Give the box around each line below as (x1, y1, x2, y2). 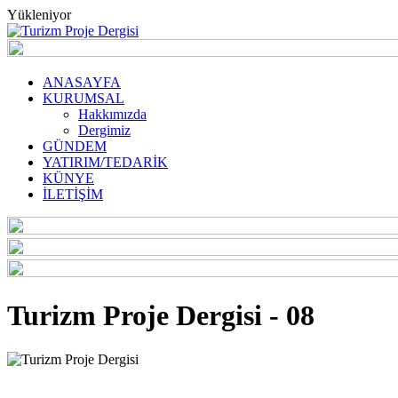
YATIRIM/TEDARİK (43, 155, 168, 170)
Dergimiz (78, 123, 131, 138)
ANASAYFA (43, 75, 121, 90)
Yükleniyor (7, 7, 71, 22)
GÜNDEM (43, 139, 107, 154)
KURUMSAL (43, 91, 124, 106)
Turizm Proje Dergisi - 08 (7, 299, 314, 332)
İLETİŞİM (43, 187, 103, 202)
